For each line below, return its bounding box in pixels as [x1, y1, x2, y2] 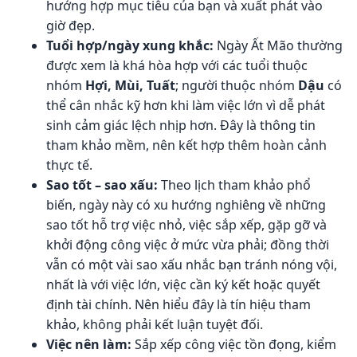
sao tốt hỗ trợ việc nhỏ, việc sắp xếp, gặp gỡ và [45, 215, 327, 233]
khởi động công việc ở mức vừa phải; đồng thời [45, 235, 329, 253]
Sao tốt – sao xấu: [45, 175, 158, 194]
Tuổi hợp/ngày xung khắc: [45, 36, 214, 54]
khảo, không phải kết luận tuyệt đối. [45, 315, 263, 333]
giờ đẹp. [45, 16, 95, 34]
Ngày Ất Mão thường [213, 36, 343, 54]
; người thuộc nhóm [175, 76, 298, 94]
